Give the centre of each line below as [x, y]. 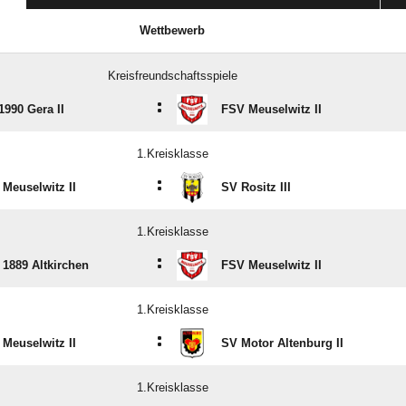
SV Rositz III [256, 188]
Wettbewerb [172, 31]
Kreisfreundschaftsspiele [173, 76]
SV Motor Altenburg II [282, 343]
